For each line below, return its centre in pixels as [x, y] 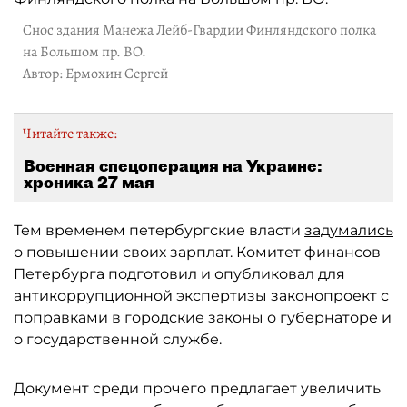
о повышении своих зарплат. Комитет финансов [197, 252]
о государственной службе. [118, 339]
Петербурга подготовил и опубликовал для [179, 274]
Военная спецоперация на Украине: [173, 166]
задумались [349, 230]
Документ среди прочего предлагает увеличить [197, 388]
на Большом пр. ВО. [84, 52]
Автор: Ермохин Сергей [95, 74]
